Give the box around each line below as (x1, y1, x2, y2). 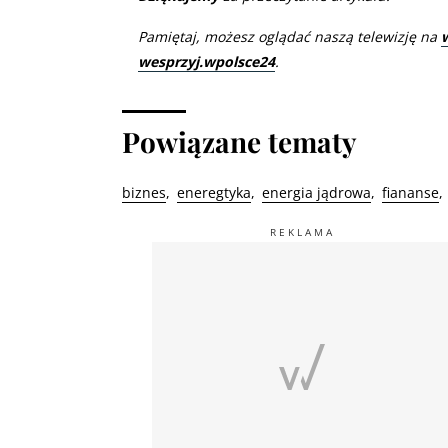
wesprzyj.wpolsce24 (138, 52, 275, 71)
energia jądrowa (262, 183, 371, 202)
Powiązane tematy (122, 123, 357, 160)
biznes (122, 183, 166, 202)
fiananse (382, 183, 439, 202)
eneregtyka (177, 183, 251, 202)
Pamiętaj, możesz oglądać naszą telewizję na (138, 27, 441, 46)
